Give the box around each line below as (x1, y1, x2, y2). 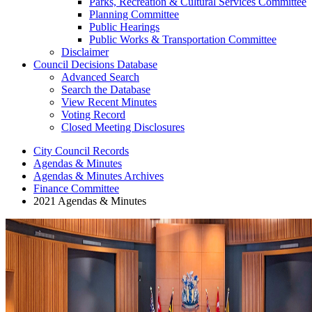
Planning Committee (89, 8, 179, 21)
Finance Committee (33, 182, 119, 195)
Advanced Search (61, 71, 139, 84)
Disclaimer (61, 46, 109, 58)
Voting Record (61, 109, 125, 121)
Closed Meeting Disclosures (61, 121, 185, 134)
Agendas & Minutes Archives (33, 170, 164, 182)
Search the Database (61, 84, 150, 96)
